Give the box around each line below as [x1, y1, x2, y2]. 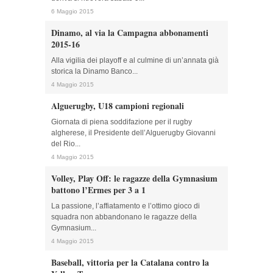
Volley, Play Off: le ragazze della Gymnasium [51, 172, 218, 185]
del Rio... [51, 140, 80, 148]
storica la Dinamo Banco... [51, 67, 138, 76]
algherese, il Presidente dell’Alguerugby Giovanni [51, 129, 216, 137]
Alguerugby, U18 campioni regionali [51, 99, 184, 112]
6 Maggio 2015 [51, 8, 94, 15]
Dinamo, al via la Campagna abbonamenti [51, 26, 208, 39]
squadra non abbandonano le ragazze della [51, 213, 197, 221]
